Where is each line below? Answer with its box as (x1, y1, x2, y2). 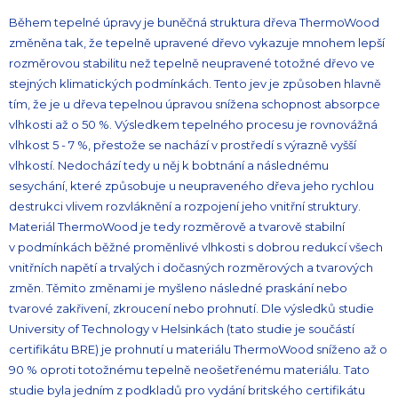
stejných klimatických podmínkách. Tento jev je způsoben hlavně (9, 76, 381, 91)
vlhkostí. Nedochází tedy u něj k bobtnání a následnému (9, 158, 329, 172)
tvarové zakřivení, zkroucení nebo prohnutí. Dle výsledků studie (9, 301, 374, 315)
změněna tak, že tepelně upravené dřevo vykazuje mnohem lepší (9, 36, 385, 50)
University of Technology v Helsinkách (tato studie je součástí (9, 322, 354, 336)
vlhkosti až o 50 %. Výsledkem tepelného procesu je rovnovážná (9, 117, 378, 131)
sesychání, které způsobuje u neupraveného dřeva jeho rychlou (9, 179, 374, 193)
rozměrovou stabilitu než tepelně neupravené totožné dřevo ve (9, 56, 375, 70)
